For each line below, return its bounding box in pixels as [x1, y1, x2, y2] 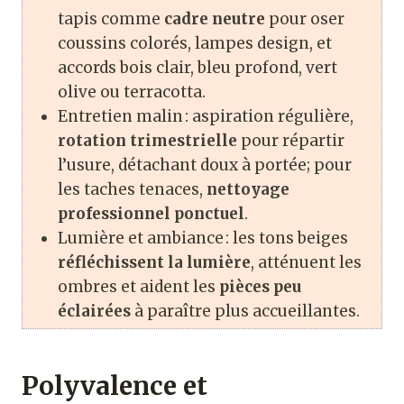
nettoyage [207, 179, 289, 200]
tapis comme [58, 9, 164, 30]
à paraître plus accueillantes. [131, 301, 360, 322]
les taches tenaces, [58, 179, 207, 200]
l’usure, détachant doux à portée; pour [58, 155, 352, 176]
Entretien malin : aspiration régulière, [58, 106, 353, 127]
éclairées [58, 301, 131, 322]
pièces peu [219, 277, 301, 298]
